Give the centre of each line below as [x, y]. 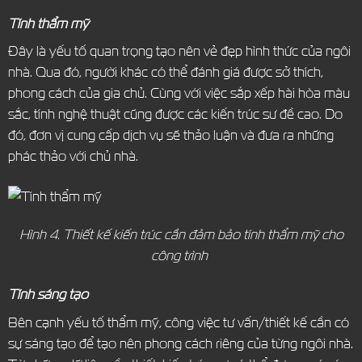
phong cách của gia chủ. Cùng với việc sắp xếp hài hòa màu [179, 93]
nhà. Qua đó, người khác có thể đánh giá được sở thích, [165, 72]
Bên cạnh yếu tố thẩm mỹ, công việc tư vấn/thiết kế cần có [178, 322]
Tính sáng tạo [48, 294]
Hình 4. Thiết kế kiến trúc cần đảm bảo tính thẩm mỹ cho [181, 234]
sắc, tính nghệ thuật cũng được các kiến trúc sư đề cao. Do [175, 114]
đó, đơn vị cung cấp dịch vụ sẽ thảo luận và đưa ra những [170, 135]
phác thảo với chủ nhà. [73, 156]
